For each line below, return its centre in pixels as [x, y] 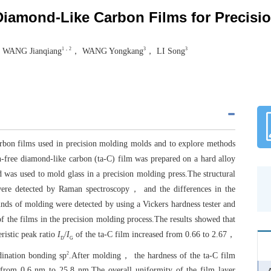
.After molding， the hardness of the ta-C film [152, 255]
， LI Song [165, 51]
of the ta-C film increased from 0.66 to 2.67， [155, 234]
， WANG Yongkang [107, 51]
